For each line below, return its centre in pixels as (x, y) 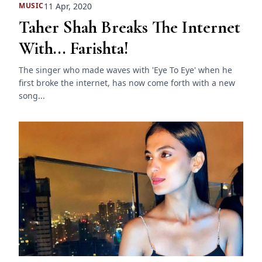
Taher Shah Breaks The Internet (130, 27)
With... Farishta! (74, 48)
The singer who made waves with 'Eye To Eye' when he (125, 70)
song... (32, 95)
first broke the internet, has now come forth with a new (127, 82)
